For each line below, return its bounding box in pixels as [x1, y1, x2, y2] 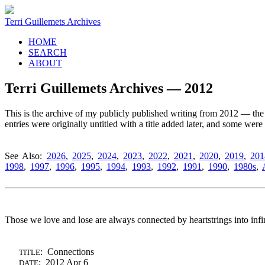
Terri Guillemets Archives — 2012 [5, 80, 213, 96]
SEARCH [28, 47, 67, 57]
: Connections [40, 246, 94, 257]
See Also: [5, 150, 44, 161]
